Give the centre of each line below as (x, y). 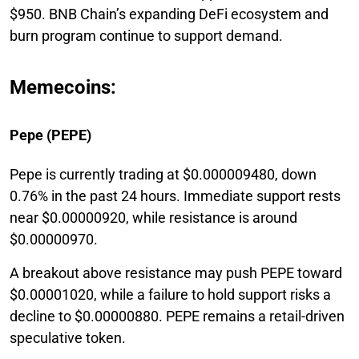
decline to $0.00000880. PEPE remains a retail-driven (177, 316)
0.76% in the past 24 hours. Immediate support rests (175, 196)
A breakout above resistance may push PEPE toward (176, 272)
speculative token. (68, 337)
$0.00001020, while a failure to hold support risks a (170, 294)
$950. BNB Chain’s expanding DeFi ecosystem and (169, 14)
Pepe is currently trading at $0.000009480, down (163, 174)
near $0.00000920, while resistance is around (153, 217)
